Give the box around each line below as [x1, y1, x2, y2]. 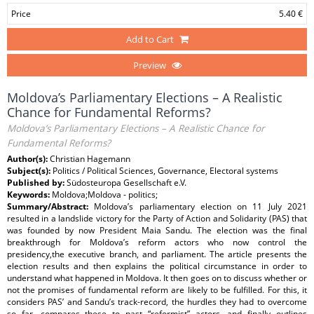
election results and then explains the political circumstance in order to [7, 260, 307, 272]
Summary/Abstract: [7, 200, 95, 212]
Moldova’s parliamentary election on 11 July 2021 [94, 200, 308, 212]
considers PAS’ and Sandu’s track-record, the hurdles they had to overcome [7, 296, 307, 308]
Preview [132, 59, 166, 71]
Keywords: [7, 189, 52, 200]
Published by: [7, 177, 67, 189]
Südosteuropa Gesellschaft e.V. [67, 177, 186, 189]
